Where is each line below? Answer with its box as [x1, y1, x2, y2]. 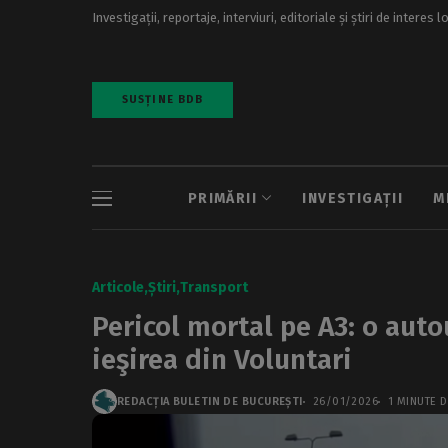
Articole [92, 279, 144, 296]
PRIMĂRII [187, 189, 258, 207]
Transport [180, 279, 248, 296]
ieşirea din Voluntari [92, 343, 352, 376]
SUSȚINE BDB [122, 93, 204, 106]
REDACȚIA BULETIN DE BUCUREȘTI [117, 395, 303, 408]
